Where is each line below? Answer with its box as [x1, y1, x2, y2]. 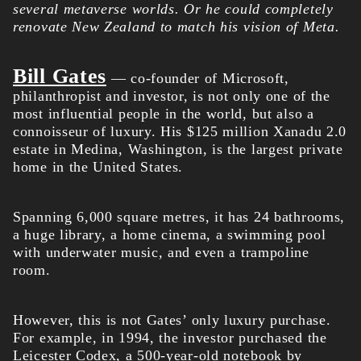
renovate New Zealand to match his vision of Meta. [13, 19, 340, 35]
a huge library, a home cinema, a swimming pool [13, 226, 326, 243]
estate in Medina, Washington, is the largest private [13, 141, 343, 158]
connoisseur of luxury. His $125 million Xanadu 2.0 [13, 123, 347, 140]
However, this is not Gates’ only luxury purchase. [13, 312, 331, 329]
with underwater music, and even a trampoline [13, 244, 309, 261]
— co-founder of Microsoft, [106, 70, 289, 87]
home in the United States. [13, 159, 184, 176]
